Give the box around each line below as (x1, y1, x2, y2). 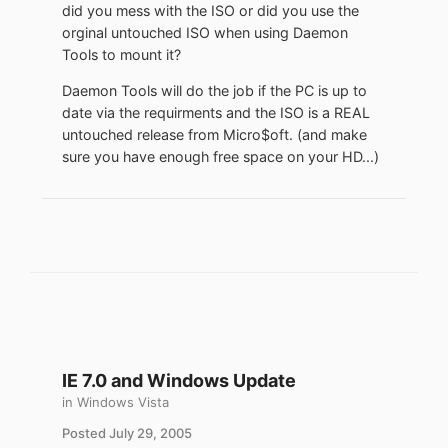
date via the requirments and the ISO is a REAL (62, 104, 370, 122)
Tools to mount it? (62, 45, 181, 63)
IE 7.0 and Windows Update (62, 370, 296, 392)
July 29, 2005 (109, 425, 192, 442)
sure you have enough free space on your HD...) (62, 148, 379, 166)
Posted (62, 425, 109, 442)
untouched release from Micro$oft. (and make (62, 126, 367, 144)
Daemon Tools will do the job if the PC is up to (62, 82, 367, 100)
